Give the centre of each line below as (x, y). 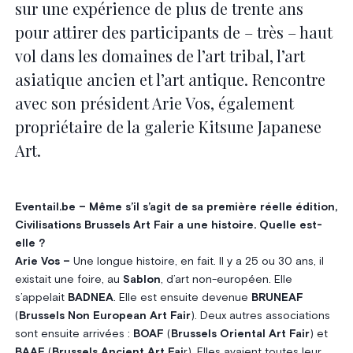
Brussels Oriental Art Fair (240, 334)
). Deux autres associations (260, 316)
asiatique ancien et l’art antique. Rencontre (170, 79)
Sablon (141, 279)
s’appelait (41, 297)
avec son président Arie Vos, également (154, 102)
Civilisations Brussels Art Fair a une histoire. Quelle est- (168, 225)
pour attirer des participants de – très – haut (173, 32)
